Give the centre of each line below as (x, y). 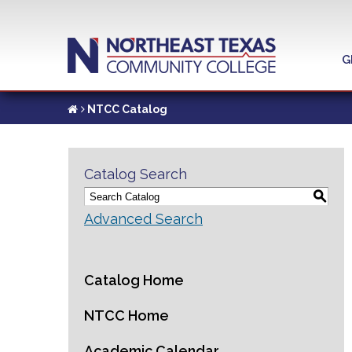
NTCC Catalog (127, 109)
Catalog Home (134, 280)
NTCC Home (126, 315)
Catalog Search (136, 174)
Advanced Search (143, 219)
